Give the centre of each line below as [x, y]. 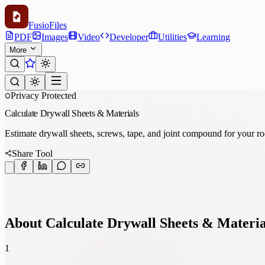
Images [55, 37]
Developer [129, 37]
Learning [213, 37]
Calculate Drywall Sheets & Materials [72, 113]
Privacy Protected [43, 96]
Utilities [172, 37]
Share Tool [32, 153]
